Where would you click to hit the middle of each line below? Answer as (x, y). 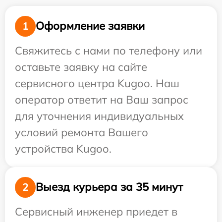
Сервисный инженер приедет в (96, 211)
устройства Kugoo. (63, 148)
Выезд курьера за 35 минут (109, 187)
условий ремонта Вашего (82, 132)
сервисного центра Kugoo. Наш (97, 83)
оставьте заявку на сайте (81, 67)
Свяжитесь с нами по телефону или (109, 50)
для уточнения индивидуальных (99, 116)
